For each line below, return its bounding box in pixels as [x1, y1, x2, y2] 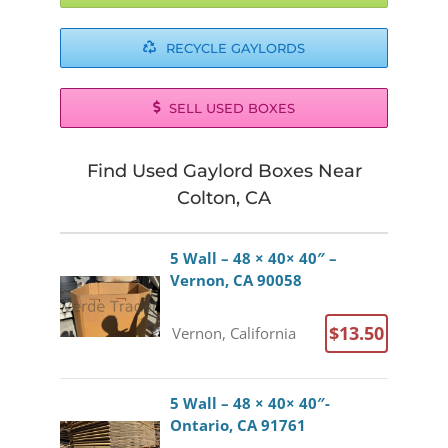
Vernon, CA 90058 [169, 269, 302, 291]
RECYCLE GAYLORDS [165, 39, 305, 56]
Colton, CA [177, 186, 271, 209]
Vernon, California [171, 322, 296, 343]
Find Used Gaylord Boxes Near [86, 159, 362, 182]
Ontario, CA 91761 [169, 414, 306, 436]
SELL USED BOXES [169, 99, 296, 116]
